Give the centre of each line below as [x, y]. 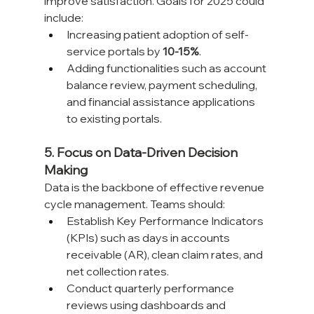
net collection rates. [117, 272]
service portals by [114, 52]
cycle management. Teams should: [134, 204]
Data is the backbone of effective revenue [155, 187]
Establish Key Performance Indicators [166, 221]
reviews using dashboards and [147, 305]
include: [63, 18]
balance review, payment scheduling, [163, 85]
